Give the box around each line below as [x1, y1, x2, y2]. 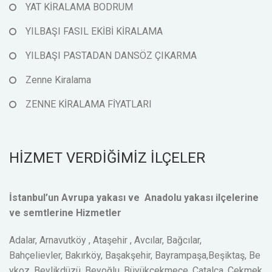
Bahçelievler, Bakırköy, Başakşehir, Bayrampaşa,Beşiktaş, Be [9, 249, 260, 261]
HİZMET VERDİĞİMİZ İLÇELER [9, 149, 205, 166]
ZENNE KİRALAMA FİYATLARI [25, 98, 152, 110]
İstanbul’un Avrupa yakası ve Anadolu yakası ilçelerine [9, 191, 259, 203]
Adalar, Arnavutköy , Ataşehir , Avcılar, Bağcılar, [9, 234, 202, 246]
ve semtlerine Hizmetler [9, 206, 121, 219]
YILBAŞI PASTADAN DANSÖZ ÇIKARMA [25, 49, 197, 61]
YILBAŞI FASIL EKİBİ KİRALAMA [25, 25, 163, 37]
